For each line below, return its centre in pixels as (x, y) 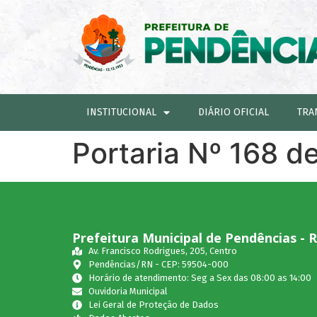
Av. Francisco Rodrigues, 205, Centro (162, 251)
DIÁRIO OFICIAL (233, 112)
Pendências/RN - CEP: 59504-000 (158, 264)
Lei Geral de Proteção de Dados (153, 305)
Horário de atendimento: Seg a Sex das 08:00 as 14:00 (200, 278)
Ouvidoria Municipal (128, 291)
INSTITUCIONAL (121, 112)
